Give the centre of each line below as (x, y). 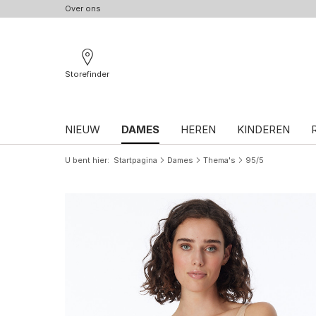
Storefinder (87, 74)
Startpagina (135, 160)
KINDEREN (263, 129)
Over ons (83, 8)
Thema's (219, 160)
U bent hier (86, 160)
